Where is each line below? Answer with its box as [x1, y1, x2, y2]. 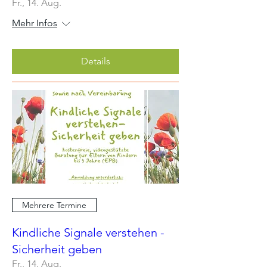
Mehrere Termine [22, 199, 86, 210]
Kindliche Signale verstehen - [12, 225, 164, 240]
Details [80, 55, 110, 67]
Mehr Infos [12, 17, 57, 29]
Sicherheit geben [12, 242, 102, 256]
